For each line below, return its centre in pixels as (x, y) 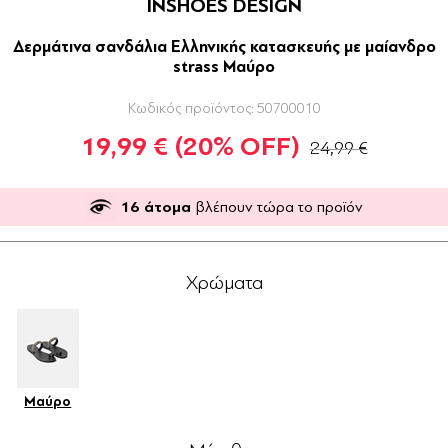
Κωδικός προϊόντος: (190, 109)
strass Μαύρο (224, 67)
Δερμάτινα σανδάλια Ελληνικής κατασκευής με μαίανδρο (224, 47)
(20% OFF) (236, 147)
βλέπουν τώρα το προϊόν (279, 207)
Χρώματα (224, 283)
